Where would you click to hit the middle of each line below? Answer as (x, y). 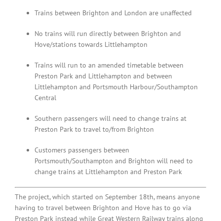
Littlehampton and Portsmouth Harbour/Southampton (116, 87)
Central (45, 97)
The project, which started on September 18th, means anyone (107, 197)
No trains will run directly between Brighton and (108, 33)
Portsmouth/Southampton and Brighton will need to (114, 161)
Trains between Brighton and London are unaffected (113, 13)
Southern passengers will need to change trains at (110, 118)
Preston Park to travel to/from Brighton (94, 129)
